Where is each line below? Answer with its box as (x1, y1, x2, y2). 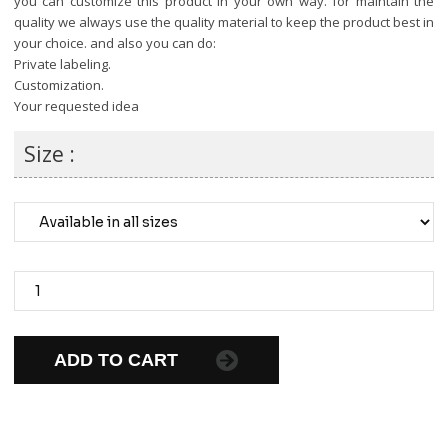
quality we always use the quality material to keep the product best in (14, 13, 434, 31)
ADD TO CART (54, 350, 183, 370)
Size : (24, 140, 75, 168)
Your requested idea (14, 97, 139, 115)
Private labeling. (14, 55, 111, 73)
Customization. (14, 76, 104, 94)
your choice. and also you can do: (14, 34, 216, 52)
